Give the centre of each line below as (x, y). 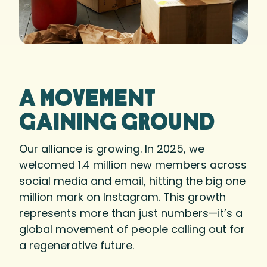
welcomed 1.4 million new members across (133, 164)
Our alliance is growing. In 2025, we (112, 148)
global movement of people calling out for (132, 229)
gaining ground (117, 124)
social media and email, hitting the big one (132, 181)
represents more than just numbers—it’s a (131, 213)
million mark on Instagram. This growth (122, 197)
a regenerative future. (77, 245)
